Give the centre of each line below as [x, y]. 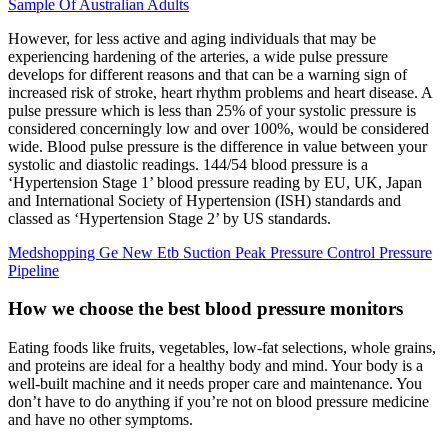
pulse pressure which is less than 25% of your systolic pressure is [212, 110]
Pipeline [33, 270]
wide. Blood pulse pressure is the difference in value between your [217, 146]
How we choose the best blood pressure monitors [205, 309]
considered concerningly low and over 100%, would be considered [218, 128]
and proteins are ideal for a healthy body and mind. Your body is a [215, 366]
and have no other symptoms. [100, 420]
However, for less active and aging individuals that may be [192, 38]
